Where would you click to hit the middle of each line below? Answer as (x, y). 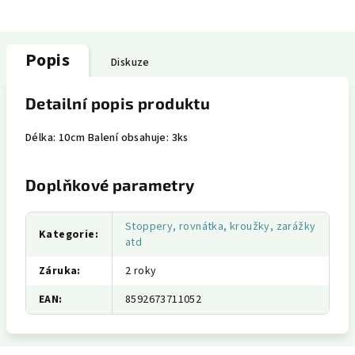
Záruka (58, 271)
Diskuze (130, 63)
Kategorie (67, 235)
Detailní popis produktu (118, 103)
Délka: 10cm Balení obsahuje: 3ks (107, 138)
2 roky (141, 271)
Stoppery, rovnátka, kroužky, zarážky (221, 227)
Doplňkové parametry (110, 185)
